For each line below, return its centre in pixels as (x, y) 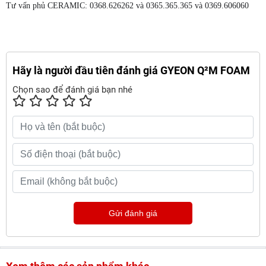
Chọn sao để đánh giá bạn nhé (72, 89)
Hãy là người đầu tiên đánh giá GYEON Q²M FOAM (131, 70)
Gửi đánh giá (133, 213)
